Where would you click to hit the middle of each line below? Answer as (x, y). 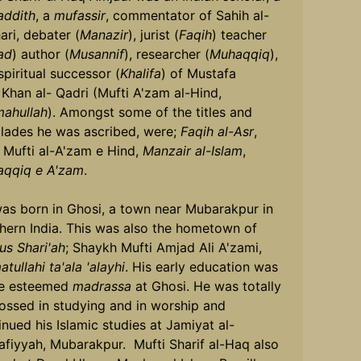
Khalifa (140, 73)
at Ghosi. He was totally (206, 286)
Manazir (104, 34)
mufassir (79, 15)
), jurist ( (153, 34)
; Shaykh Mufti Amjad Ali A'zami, (163, 247)
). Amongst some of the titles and (149, 112)
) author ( (40, 54)
